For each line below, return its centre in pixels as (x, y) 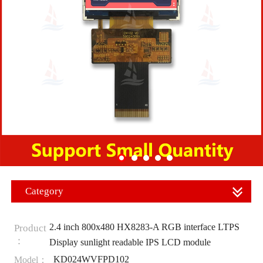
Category (44, 191)
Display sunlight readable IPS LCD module (130, 242)
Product (30, 228)
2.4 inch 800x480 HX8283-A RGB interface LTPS (144, 227)
